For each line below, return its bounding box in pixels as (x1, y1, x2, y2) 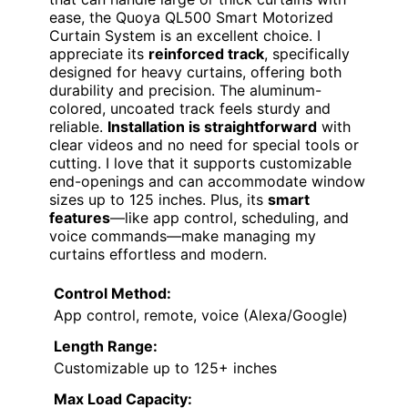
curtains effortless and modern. (49, 244, 267, 263)
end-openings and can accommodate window (49, 171, 365, 190)
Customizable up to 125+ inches (54, 358, 277, 377)
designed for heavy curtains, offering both (49, 62, 342, 81)
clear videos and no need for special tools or (49, 135, 359, 154)
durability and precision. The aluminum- (49, 80, 321, 99)
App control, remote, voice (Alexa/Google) (54, 305, 348, 324)
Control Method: (54, 283, 171, 302)
